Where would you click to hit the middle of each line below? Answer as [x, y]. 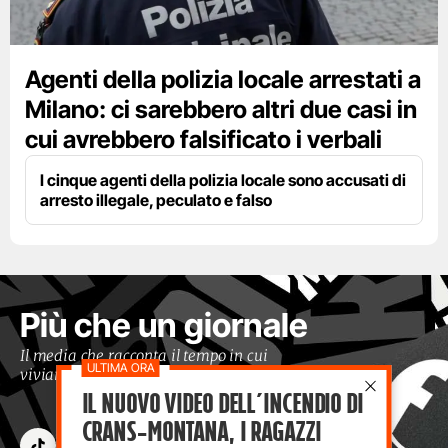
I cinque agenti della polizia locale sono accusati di [223, 180]
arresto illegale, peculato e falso [156, 200]
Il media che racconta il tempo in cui [144, 356]
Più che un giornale [164, 325]
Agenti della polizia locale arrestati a [223, 80]
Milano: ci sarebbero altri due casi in [221, 110]
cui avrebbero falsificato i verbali [203, 140]
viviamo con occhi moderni [112, 375]
